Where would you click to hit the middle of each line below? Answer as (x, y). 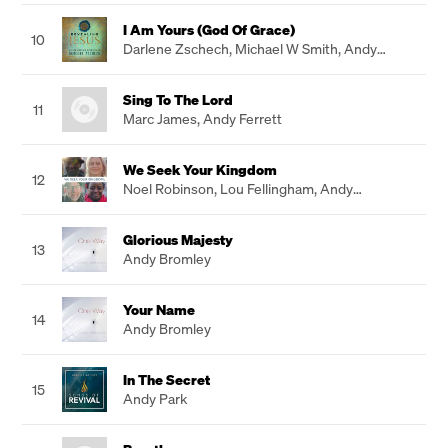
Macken (147, 67)
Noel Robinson (168, 188)
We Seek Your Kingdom (200, 169)
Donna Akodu (235, 207)
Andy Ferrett (242, 118)
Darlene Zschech (176, 48)
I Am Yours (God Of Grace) (209, 29)
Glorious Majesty (178, 239)
